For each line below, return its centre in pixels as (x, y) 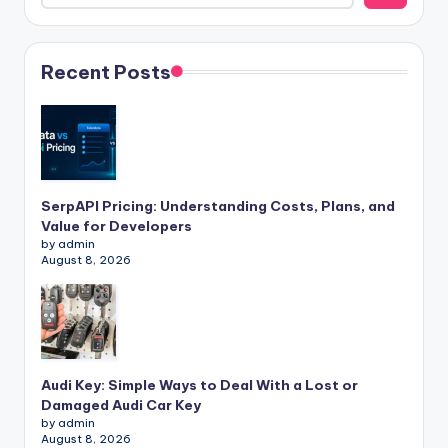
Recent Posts (106, 71)
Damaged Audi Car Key (121, 404)
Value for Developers (116, 225)
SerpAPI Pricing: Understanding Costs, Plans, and (218, 205)
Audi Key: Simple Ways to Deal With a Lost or (199, 384)
